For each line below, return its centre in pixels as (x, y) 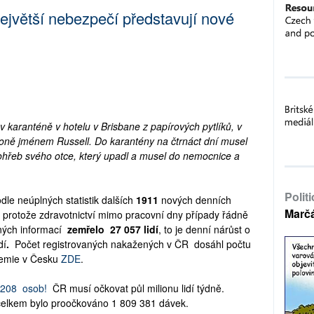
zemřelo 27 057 (104, 230)
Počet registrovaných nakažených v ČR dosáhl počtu (133, 244)
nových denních (196, 200)
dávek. (175, 303)
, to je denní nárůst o (204, 230)
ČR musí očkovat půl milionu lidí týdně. (137, 288)
